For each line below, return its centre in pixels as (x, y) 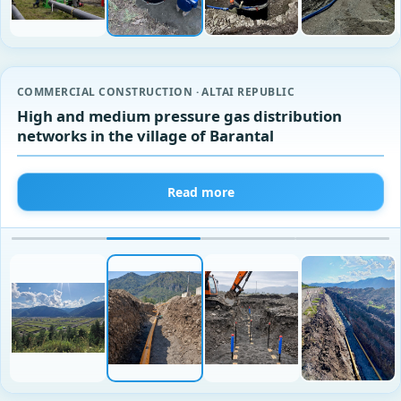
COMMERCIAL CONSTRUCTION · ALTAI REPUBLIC (156, 92)
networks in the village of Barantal (145, 136)
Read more (200, 192)
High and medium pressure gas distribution (179, 116)
